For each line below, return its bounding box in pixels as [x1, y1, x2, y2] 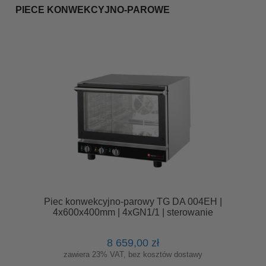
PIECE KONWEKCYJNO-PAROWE [15, 5, 170, 15]
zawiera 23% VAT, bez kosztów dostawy [64, 249, 202, 259]
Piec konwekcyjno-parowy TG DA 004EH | [44, 197, 222, 207]
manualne [112, 218, 154, 229]
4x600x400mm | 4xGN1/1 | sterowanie [53, 207, 213, 218]
